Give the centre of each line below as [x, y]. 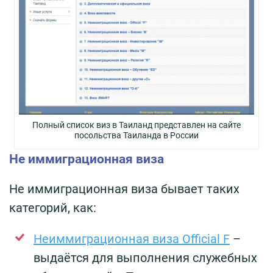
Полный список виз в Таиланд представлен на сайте [136, 125]
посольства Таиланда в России [136, 135]
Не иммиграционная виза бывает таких [124, 189]
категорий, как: [53, 207]
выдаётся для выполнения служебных [145, 257]
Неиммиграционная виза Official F [132, 239]
